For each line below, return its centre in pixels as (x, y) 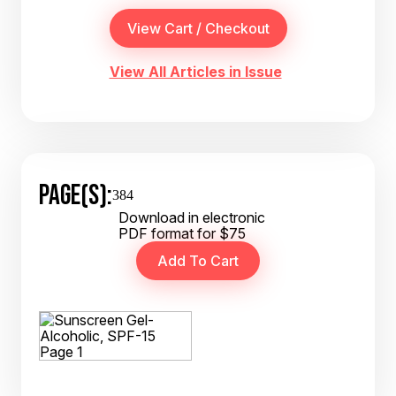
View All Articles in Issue (195, 72)
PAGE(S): (76, 194)
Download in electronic (192, 217)
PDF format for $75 (182, 233)
